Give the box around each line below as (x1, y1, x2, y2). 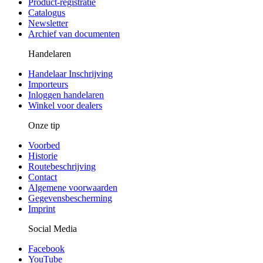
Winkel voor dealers (28, 100, 102, 110)
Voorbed (28, 140, 60, 150)
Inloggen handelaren (28, 89, 104, 100)
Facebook (28, 243, 65, 254)
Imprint (28, 203, 55, 214)
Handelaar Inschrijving (28, 68, 113, 79)
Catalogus (28, 7, 65, 18)
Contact (28, 171, 57, 182)
